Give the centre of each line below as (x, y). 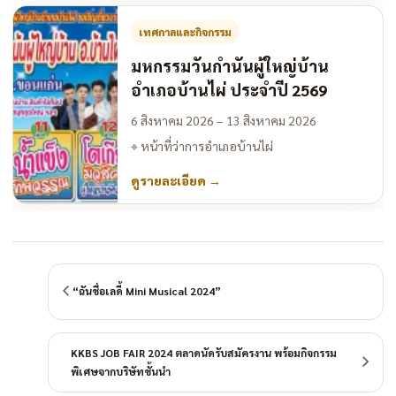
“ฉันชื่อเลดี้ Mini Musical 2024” (147, 291)
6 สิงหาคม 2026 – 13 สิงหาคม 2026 (224, 120)
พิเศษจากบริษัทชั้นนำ (120, 371)
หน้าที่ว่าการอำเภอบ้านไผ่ (206, 145)
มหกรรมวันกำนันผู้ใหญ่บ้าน (230, 65)
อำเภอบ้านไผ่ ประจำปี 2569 (229, 89)
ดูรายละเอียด (170, 180)
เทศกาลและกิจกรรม (185, 31)
